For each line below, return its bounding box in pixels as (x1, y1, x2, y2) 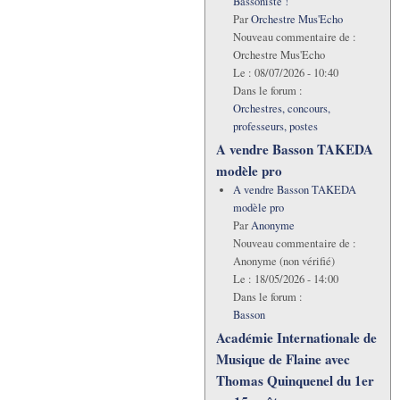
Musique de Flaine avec (216, 349, 350, 370)
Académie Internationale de (216, 328, 377, 348)
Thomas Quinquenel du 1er (216, 371, 374, 391)
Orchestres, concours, (232, 100, 330, 116)
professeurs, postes (232, 118, 318, 134)
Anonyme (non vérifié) (232, 253, 335, 269)
